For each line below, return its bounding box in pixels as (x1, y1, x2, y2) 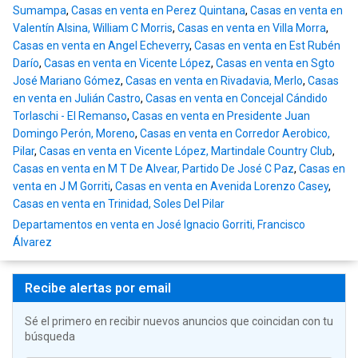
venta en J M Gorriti (13, 180, 110, 193)
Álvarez (13, 236, 52, 249)
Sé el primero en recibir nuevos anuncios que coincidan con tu (25, 315, 333, 328)
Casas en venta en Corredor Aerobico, (140, 127, 330, 141)
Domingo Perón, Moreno (13, 127, 135, 141)
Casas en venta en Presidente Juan (132, 109, 310, 123)
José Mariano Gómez (13, 74, 121, 88)
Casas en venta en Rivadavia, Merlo (125, 74, 303, 88)
